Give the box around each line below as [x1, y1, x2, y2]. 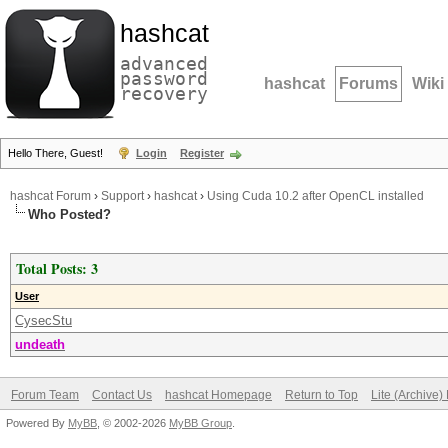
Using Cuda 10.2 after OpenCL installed [207, 189, 424, 203]
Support [101, 189, 144, 203]
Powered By [6, 417, 68, 429]
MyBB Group [169, 417, 232, 429]
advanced [120, 53, 208, 74]
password [120, 68, 208, 89]
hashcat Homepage [165, 388, 272, 402]
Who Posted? [28, 207, 111, 222]
